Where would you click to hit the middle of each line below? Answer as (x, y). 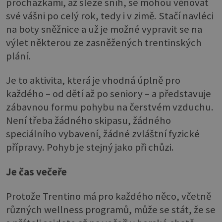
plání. (18, 56)
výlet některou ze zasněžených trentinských (104, 42)
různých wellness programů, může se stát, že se (111, 210)
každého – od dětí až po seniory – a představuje (109, 94)
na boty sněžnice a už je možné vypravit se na (104, 29)
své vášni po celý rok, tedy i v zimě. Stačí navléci (110, 16)
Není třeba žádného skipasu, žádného (88, 121)
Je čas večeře (36, 172)
